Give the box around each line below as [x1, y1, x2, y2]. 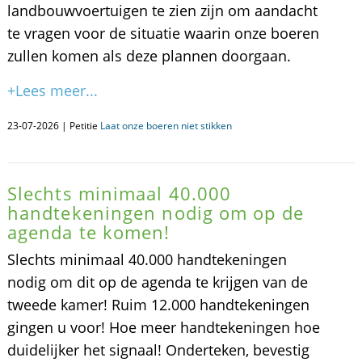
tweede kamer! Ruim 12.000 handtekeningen [6, 295, 309, 314]
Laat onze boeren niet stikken [99, 119, 232, 133]
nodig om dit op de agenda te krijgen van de [6, 272, 308, 292]
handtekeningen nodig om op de [6, 200, 304, 225]
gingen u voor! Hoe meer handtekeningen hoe [6, 318, 320, 337]
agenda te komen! [6, 220, 170, 244]
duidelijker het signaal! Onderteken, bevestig [6, 340, 309, 360]
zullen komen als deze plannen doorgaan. [6, 46, 291, 65]
